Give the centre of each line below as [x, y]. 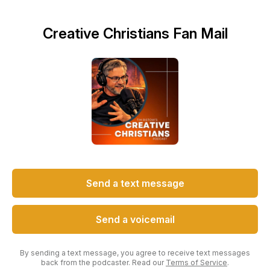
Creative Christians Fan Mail [135, 33]
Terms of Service [196, 262]
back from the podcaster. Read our [103, 262]
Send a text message [135, 183]
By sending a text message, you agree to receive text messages [135, 253]
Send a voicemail [135, 219]
